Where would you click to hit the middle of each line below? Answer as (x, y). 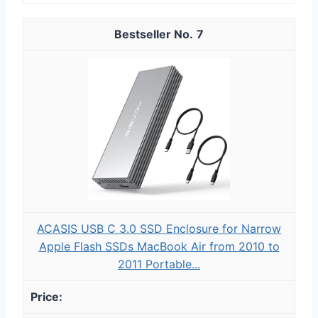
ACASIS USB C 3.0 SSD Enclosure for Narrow (159, 228)
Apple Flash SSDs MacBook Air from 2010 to (159, 246)
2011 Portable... (159, 264)
